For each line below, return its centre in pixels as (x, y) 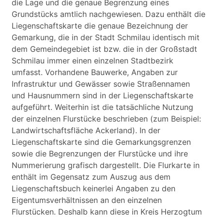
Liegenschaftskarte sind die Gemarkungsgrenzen (101, 142)
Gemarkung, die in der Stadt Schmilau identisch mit (106, 37)
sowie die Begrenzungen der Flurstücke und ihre (100, 154)
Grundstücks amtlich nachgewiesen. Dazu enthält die (108, 14)
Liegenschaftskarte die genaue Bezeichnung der (100, 26)
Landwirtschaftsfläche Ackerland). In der (86, 130)
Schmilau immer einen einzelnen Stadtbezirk (93, 61)
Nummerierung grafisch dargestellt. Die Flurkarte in (106, 165)
